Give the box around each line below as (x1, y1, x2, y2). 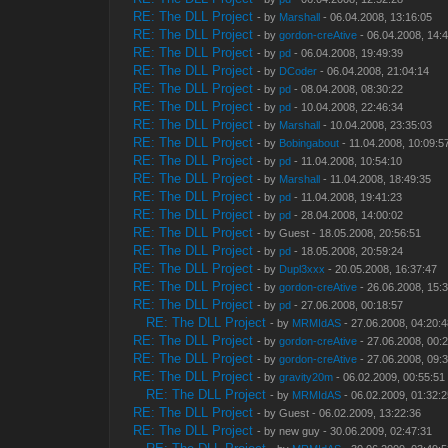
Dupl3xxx (279, 263, 326, 276)
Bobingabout (279, 137, 340, 150)
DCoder (279, 65, 318, 78)
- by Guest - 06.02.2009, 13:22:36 (257, 407, 422, 420)
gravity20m (279, 371, 334, 384)
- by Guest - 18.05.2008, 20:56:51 (257, 227, 422, 240)
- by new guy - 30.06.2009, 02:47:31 (257, 425, 433, 438)
